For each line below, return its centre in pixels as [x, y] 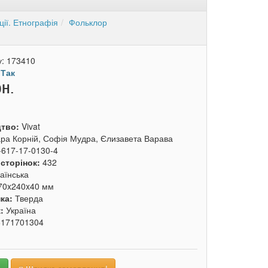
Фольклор [88, 22]
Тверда [29, 198]
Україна [21, 210]
